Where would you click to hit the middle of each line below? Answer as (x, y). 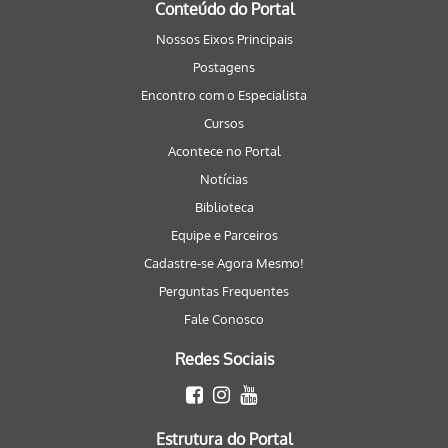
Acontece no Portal (224, 151)
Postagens (224, 67)
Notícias (224, 179)
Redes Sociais (224, 359)
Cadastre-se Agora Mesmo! (224, 263)
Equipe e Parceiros (224, 235)
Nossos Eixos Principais (224, 39)
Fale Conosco (224, 319)
